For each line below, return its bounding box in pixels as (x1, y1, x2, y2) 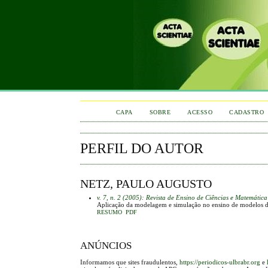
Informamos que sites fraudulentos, (80, 258, 180, 266)
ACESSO (187, 109, 213, 115)
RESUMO (97, 209, 123, 215)
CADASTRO (229, 109, 264, 115)
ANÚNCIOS (80, 239, 132, 251)
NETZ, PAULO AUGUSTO (80, 176, 212, 190)
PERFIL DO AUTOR (80, 141, 204, 156)
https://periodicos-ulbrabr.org (179, 258, 261, 266)
